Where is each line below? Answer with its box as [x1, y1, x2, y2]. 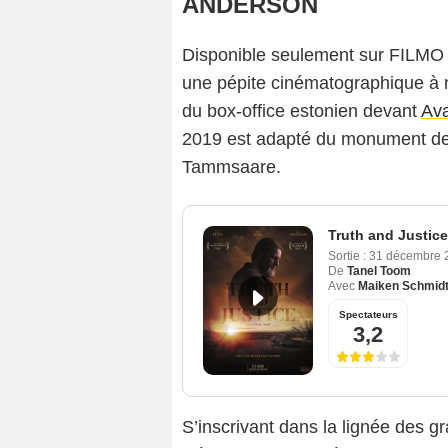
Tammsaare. [182, 157, 281, 178]
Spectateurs [338, 309, 398, 321]
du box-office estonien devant [182, 101, 421, 122]
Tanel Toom [347, 264, 411, 279]
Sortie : [328, 249, 366, 264]
